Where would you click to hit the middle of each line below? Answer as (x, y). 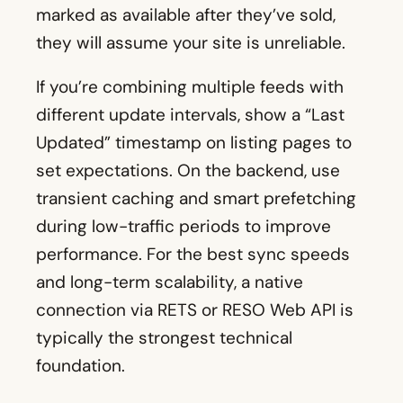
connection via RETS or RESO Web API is (195, 310)
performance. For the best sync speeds (193, 255)
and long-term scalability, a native (170, 282)
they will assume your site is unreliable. (191, 43)
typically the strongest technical (164, 338)
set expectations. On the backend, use (188, 171)
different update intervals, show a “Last (190, 115)
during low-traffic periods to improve (184, 227)
